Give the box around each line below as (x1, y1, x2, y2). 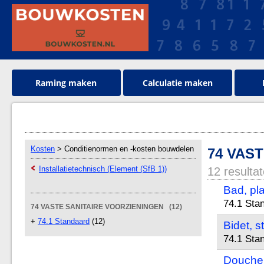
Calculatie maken (142, 77, 213, 88)
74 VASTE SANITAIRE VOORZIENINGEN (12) (31, 203, 182, 211)
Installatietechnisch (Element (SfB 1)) (39, 164, 167, 173)
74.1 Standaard (38, 217, 90, 226)
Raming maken (35, 77, 97, 88)
